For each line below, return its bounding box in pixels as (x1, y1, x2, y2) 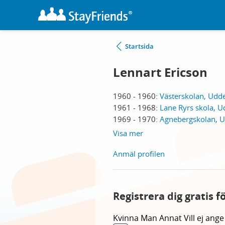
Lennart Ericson (113, 64, 207, 81)
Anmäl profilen (113, 149, 165, 159)
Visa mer (113, 128, 143, 138)
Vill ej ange (184, 212, 224, 223)
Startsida (125, 42, 154, 51)
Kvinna (113, 212, 141, 223)
